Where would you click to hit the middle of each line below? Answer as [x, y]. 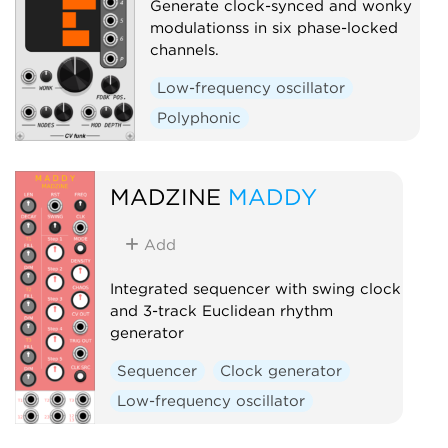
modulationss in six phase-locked [273, 27]
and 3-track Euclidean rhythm [221, 310]
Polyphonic [199, 117]
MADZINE [165, 196]
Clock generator [281, 370]
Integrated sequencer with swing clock [255, 288]
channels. [184, 49]
